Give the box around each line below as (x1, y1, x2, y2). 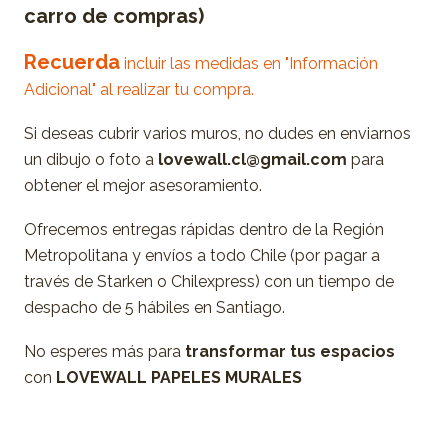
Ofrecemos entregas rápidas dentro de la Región (24, 219, 384, 239)
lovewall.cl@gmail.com (158, 149, 347, 169)
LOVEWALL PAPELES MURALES (56, 367, 302, 387)
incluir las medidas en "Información (124, 53, 378, 73)
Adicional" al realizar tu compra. (24, 79, 254, 99)
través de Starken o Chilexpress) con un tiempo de (24, 271, 394, 291)
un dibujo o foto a (24, 149, 158, 169)
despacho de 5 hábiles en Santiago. (24, 297, 285, 317)
